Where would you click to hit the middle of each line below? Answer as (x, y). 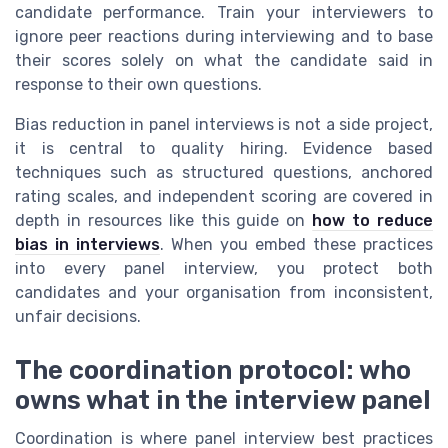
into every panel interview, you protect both (224, 269)
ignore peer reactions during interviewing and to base (224, 37)
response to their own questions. (138, 85)
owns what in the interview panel (223, 400)
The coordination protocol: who (213, 370)
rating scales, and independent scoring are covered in (224, 197)
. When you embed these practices (296, 245)
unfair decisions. (78, 317)
